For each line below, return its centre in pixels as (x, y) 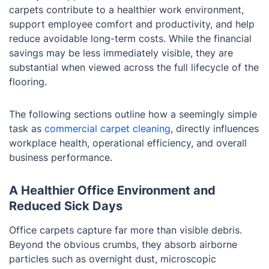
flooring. (28, 82)
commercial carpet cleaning (107, 129)
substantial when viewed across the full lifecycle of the (134, 68)
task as (27, 129)
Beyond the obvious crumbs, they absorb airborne (123, 245)
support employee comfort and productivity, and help (132, 24)
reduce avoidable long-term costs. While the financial (130, 39)
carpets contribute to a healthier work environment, (126, 10)
